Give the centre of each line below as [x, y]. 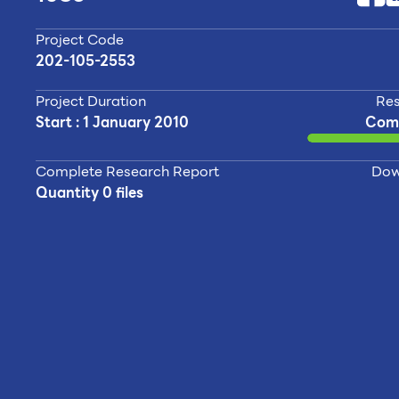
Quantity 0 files [90, 193]
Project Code [80, 40]
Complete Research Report [127, 171]
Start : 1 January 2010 [112, 122]
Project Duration [91, 101]
